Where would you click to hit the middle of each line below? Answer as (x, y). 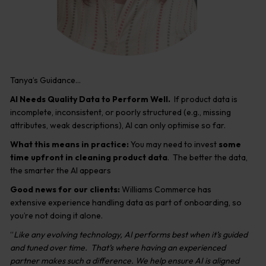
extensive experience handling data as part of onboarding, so (126, 202)
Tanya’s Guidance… (45, 80)
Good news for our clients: (65, 189)
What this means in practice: (69, 144)
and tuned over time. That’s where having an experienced (118, 248)
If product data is (206, 99)
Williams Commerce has (166, 189)
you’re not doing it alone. (56, 216)
